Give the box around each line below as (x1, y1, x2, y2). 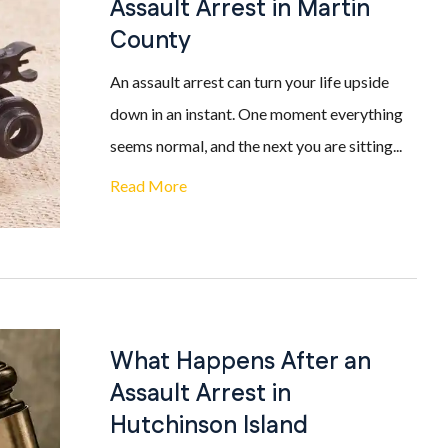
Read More (110, 176, 187, 195)
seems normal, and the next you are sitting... (110, 136, 402, 155)
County (110, 24, 191, 58)
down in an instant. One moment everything (110, 104, 403, 123)
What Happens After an (110, 345, 371, 379)
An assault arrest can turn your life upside (110, 72, 389, 91)
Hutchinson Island (110, 409, 308, 443)
